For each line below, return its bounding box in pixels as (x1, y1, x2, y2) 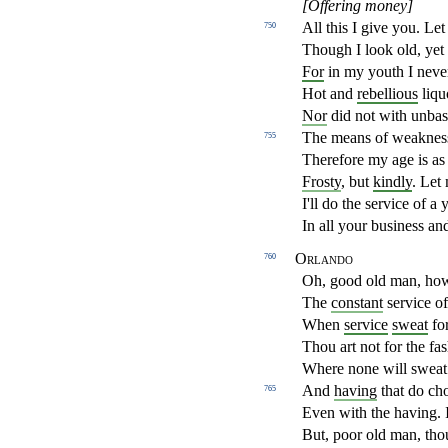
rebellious (357, 85, 418, 103)
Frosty (302, 173, 341, 191)
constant (331, 294, 383, 312)
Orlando (294, 250, 353, 268)
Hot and (302, 85, 357, 103)
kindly (373, 173, 412, 191)
